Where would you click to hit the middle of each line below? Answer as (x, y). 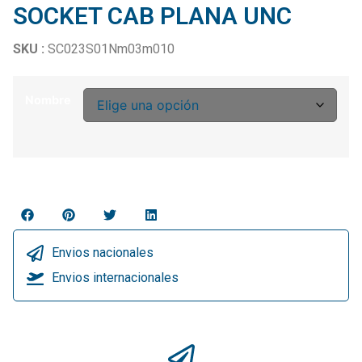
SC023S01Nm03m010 (111, 48)
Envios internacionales (116, 278)
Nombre (48, 100)
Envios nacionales (103, 253)
